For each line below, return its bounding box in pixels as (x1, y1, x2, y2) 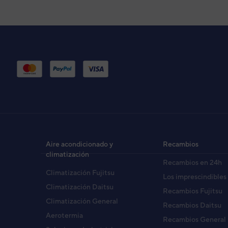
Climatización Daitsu (46, 182, 113, 191)
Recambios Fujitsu (163, 186, 223, 195)
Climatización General (46, 196, 118, 205)
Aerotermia (46, 211, 83, 219)
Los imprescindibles (163, 172, 227, 181)
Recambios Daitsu (163, 201, 222, 209)
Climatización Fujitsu (46, 168, 115, 177)
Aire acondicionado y (46, 139, 113, 148)
